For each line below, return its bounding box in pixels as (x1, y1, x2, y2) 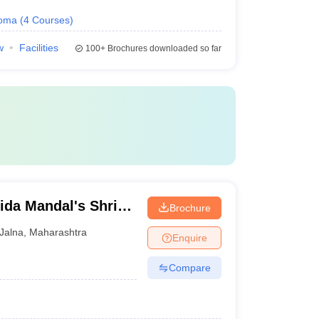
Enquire (172, 231, 207, 244)
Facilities (19, 42, 58, 53)
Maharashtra (29, 226, 88, 238)
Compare (168, 261, 211, 273)
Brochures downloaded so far (105, 43, 221, 53)
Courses (31, 14, 70, 26)
